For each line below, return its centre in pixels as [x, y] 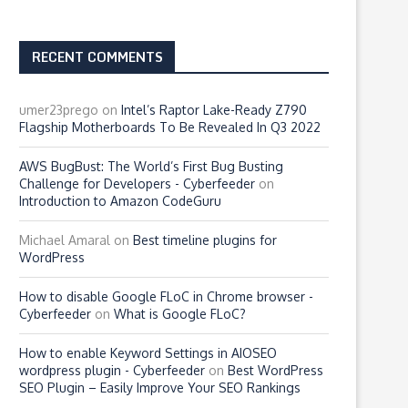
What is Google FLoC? [180, 314]
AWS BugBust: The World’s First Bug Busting [151, 166]
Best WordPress [275, 370]
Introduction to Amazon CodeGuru [120, 201]
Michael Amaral [65, 240]
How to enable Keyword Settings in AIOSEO [148, 353]
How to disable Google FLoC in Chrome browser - [166, 296]
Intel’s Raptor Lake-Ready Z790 [214, 110]
